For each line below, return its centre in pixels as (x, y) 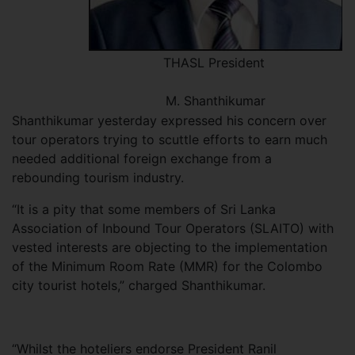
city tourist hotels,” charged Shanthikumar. (139, 285)
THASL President (216, 62)
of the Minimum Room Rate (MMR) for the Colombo (167, 266)
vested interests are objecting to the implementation (170, 247)
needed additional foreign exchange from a (142, 158)
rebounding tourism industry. (98, 177)
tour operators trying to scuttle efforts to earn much (170, 139)
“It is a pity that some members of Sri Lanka (144, 209)
